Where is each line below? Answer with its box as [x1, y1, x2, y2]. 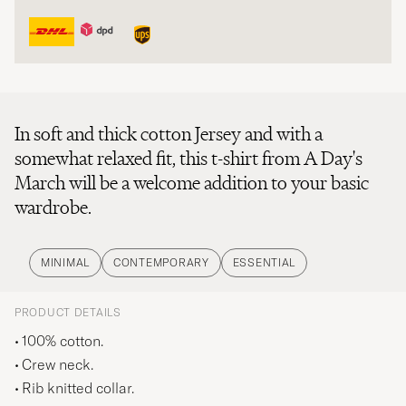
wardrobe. [14, 195, 92, 220]
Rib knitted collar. [22, 379, 134, 398]
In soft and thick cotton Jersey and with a [14, 121, 323, 147]
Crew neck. [22, 355, 93, 374]
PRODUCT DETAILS [14, 305, 121, 320]
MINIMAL [41, 256, 91, 270]
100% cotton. [22, 332, 103, 351]
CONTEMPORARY [113, 256, 209, 270]
